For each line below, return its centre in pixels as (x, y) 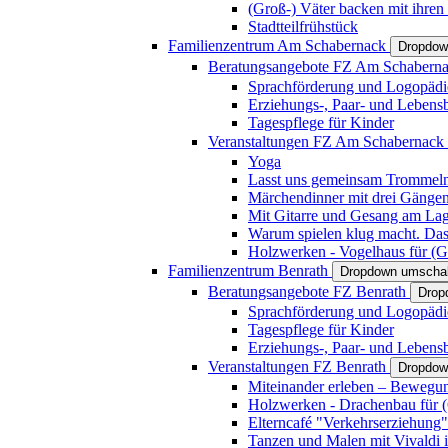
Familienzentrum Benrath (250, 270)
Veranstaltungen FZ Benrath (299, 366)
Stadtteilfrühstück (303, 26)
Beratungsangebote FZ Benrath (309, 291)
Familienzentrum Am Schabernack (279, 45)
